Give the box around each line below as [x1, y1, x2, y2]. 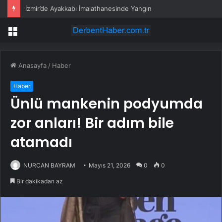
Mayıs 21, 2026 [89, 162, 130, 169]
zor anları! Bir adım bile [10, 113, 174, 133]
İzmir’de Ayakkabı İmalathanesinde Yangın [25, 4, 152, 12]
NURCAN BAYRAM [23, 162, 75, 169]
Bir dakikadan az [15, 177, 63, 185]
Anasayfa [16, 61, 47, 70]
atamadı [10, 133, 72, 153]
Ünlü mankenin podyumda [10, 94, 203, 114]
